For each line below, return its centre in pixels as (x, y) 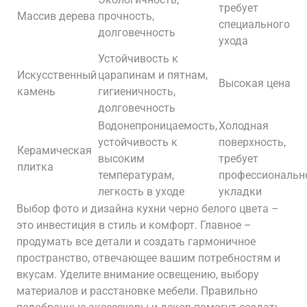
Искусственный (57, 75)
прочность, (126, 16)
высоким (121, 159)
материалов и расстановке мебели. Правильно (137, 291)
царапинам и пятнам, (153, 75)
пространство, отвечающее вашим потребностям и (148, 258)
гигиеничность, (137, 91)
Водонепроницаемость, (158, 126)
